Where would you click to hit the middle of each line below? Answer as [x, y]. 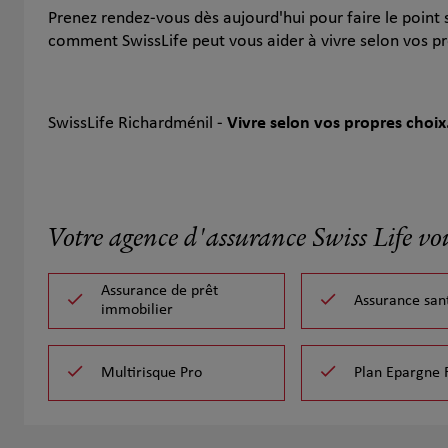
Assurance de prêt [159, 291]
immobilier [137, 310]
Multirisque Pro [151, 372]
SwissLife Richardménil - [137, 123]
